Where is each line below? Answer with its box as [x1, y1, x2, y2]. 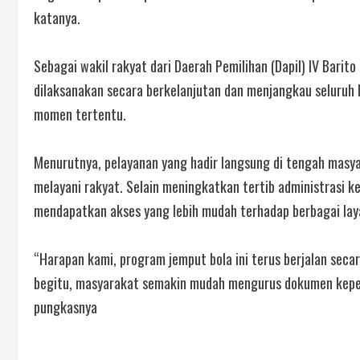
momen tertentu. [34, 104, 126, 125]
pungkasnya [34, 297, 97, 318]
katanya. [34, 7, 80, 29]
